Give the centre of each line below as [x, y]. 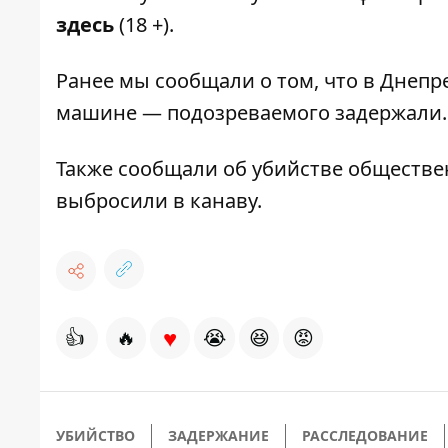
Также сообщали [139, 169]
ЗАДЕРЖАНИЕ [218, 436]
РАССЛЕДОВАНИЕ [365, 436]
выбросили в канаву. [159, 201]
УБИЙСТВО [95, 436]
